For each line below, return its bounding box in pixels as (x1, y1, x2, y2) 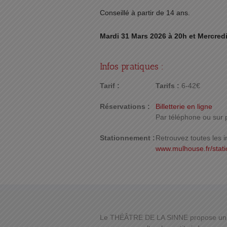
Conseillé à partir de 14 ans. (100, 9, 190, 17)
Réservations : (100, 102, 150, 110)
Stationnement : (100, 134, 155, 142)
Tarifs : (156, 82, 182, 90)
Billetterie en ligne (156, 102, 213, 110)
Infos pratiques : (100, 61, 164, 72)
